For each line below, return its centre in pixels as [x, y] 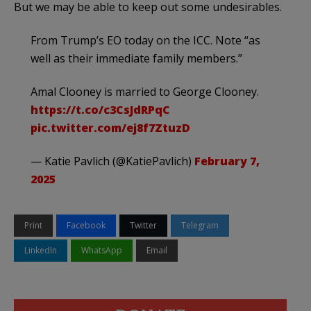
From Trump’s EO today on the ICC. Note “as [145, 40]
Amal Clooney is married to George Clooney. [145, 91]
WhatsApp [102, 250]
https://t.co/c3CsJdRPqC [100, 109]
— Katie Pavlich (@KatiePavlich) [112, 161]
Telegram [200, 225]
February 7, [227, 161]
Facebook [86, 225]
